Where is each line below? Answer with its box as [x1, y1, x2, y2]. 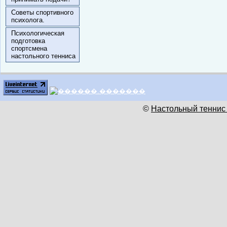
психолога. [11, 16, 45, 24]
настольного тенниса [11, 52, 75, 60]
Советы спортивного [11, 9, 73, 16]
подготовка [11, 37, 45, 45]
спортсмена [11, 45, 47, 52]
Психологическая [11, 29, 64, 37]
